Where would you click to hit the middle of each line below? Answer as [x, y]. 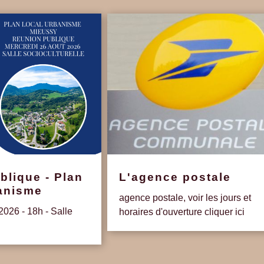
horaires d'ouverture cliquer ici [181, 212]
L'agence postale [175, 177]
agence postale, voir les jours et [185, 197]
